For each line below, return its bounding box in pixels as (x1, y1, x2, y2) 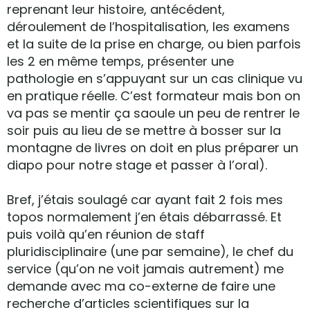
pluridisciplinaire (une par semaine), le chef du (7, 243, 293, 260)
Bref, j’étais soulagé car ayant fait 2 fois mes (7, 191, 283, 208)
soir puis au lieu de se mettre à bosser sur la (7, 122, 281, 139)
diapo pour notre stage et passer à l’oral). (7, 156, 267, 174)
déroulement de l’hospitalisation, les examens (7, 18, 290, 35)
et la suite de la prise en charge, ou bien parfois (7, 35, 301, 53)
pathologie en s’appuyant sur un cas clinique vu (7, 70, 302, 87)
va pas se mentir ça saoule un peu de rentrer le (7, 104, 300, 122)
